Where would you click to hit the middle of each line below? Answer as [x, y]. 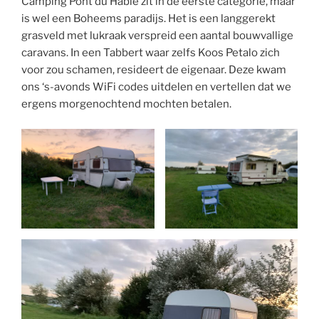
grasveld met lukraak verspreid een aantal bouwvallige [157, 36]
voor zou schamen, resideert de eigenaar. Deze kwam [154, 70]
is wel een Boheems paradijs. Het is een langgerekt [148, 19]
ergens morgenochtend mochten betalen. [126, 104]
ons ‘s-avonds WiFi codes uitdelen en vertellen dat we [156, 87]
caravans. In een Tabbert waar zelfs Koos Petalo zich [151, 53]
